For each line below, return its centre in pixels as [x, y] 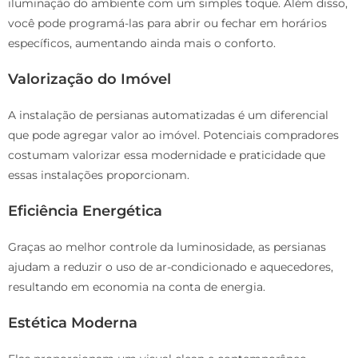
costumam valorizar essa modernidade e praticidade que [167, 155]
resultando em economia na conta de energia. [137, 287]
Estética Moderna [73, 323]
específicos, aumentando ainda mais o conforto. [142, 44]
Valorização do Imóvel [89, 80]
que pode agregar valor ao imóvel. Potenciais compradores [173, 135]
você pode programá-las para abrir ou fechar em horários [167, 24]
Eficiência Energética [85, 211]
